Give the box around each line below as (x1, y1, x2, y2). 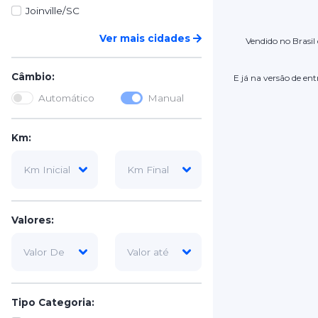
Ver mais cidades (99, 33, 194, 44)
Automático (38, 92, 95, 104)
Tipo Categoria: (11, 297, 94, 308)
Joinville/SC (26, 4, 80, 16)
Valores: (11, 214, 54, 226)
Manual (148, 92, 185, 104)
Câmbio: (11, 71, 55, 82)
